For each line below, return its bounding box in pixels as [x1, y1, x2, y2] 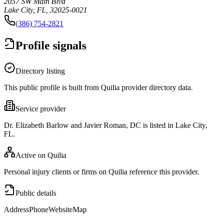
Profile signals [15, 39, 86, 52]
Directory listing [15, 67, 65, 76]
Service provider [15, 105, 66, 113]
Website [48, 205, 73, 214]
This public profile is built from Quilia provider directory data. [4, 83, 193, 92]
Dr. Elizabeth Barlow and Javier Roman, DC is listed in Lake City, [4, 121, 207, 130]
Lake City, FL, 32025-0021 [4, 6, 87, 15]
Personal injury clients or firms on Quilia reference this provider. [4, 168, 199, 176]
